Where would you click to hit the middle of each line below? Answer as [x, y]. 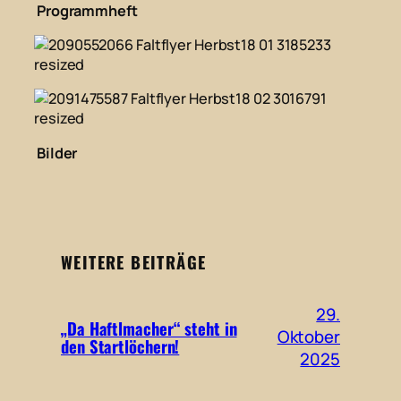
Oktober [308, 337]
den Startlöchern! [120, 346]
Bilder [57, 153]
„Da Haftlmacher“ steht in [149, 328]
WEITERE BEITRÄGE [134, 261]
